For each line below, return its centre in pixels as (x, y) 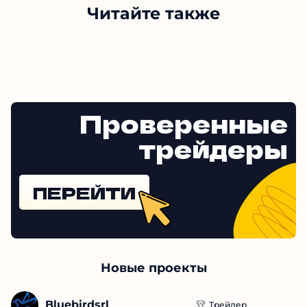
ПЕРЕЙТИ (84, 193)
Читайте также (153, 14)
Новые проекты (153, 268)
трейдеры (213, 148)
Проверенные (184, 123)
